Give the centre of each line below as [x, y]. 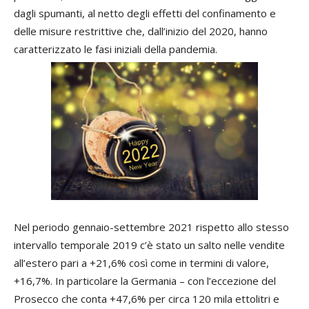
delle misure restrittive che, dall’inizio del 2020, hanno [141, 31]
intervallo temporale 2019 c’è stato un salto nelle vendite [149, 245]
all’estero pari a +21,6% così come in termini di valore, [141, 262]
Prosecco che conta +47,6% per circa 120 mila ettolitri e [147, 298]
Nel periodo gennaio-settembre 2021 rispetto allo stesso [151, 227]
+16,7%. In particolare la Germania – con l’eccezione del [145, 280]
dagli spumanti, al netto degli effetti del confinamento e [145, 13]
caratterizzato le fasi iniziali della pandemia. [116, 49]
